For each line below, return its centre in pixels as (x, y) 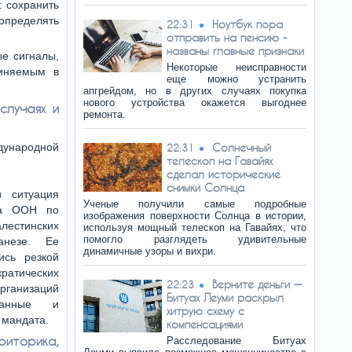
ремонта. (104, 114)
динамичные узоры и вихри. (150, 251)
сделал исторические (224, 174)
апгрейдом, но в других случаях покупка (195, 91)
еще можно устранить (236, 79)
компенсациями (205, 324)
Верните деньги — (257, 284)
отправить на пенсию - (227, 37)
